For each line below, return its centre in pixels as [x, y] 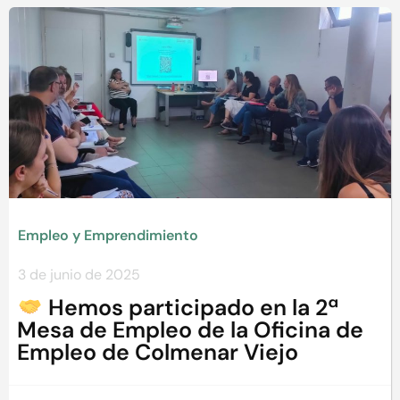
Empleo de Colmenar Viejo [158, 352]
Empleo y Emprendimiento [108, 236]
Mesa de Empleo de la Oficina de [190, 329]
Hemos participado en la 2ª [190, 307]
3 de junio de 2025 [79, 275]
